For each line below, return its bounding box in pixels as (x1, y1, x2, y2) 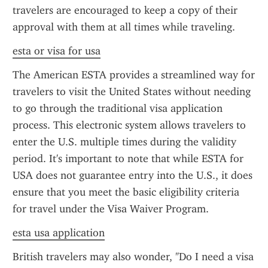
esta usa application (13, 226, 105, 239)
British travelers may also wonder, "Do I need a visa (13, 250, 254, 263)
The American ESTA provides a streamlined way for (13, 68, 255, 81)
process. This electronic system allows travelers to (13, 118, 246, 132)
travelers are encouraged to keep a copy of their (13, 4, 237, 17)
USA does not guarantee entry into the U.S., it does (13, 169, 252, 182)
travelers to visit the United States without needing (13, 85, 251, 98)
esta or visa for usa (13, 44, 100, 57)
